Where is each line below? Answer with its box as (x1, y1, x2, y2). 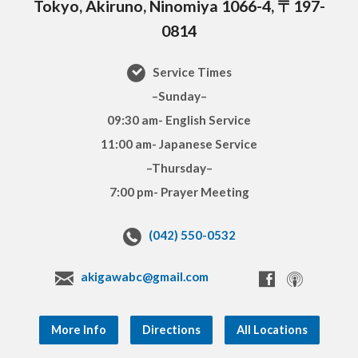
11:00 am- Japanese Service (101, 137, 257, 152)
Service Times (149, 65, 232, 80)
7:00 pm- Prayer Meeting (109, 185, 249, 200)
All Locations (236, 323, 308, 337)
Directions (141, 323, 201, 337)
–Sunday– (151, 89, 207, 104)
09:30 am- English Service (107, 113, 251, 128)
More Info (50, 323, 106, 337)
